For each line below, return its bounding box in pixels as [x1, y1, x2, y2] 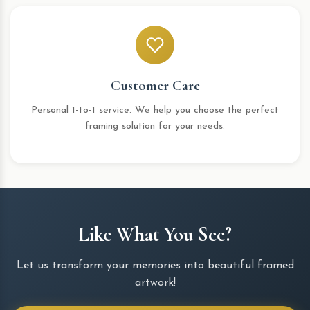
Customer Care [110, 77, 200, 94]
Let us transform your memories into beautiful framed [16, 260, 294, 271]
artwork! [134, 277, 176, 289]
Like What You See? [78, 222, 232, 246]
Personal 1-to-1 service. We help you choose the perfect [31, 105, 279, 116]
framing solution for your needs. [85, 121, 225, 131]
